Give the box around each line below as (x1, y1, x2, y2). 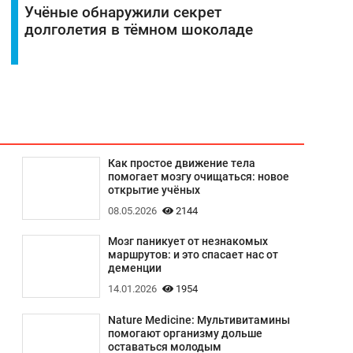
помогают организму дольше (107, 326, 262, 340)
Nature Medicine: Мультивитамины (107, 313, 290, 327)
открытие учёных (107, 183, 200, 197)
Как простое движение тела (107, 156, 255, 170)
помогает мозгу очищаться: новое (107, 169, 289, 184)
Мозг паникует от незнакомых (107, 235, 268, 249)
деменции (107, 262, 162, 276)
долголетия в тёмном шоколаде (24, 20, 253, 39)
